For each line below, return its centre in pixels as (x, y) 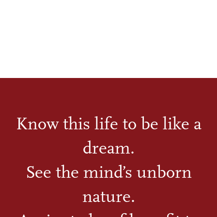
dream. (108, 148)
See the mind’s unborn (108, 173)
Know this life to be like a (108, 124)
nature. (108, 197)
